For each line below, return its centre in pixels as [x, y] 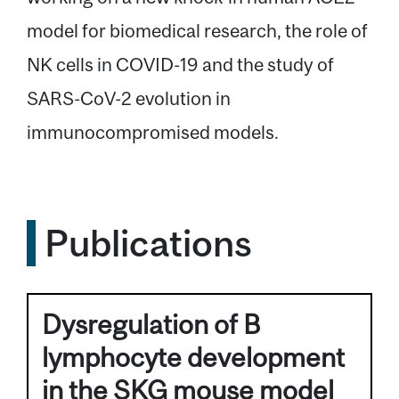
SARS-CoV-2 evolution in [129, 98]
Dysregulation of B [151, 324]
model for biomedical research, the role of [197, 30]
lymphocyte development [193, 357]
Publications [148, 243]
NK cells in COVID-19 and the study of [180, 64]
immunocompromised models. [153, 131]
